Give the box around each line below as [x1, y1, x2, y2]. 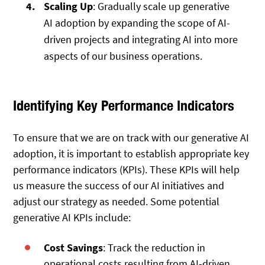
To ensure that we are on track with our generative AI [13, 131, 250, 145]
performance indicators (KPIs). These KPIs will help [13, 163, 240, 177]
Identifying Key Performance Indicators [13, 96, 235, 114]
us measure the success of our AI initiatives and [13, 179, 225, 193]
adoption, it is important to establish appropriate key [13, 147, 250, 161]
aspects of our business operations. [44, 49, 203, 63]
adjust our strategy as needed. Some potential [13, 195, 220, 209]
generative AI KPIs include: [13, 211, 131, 225]
